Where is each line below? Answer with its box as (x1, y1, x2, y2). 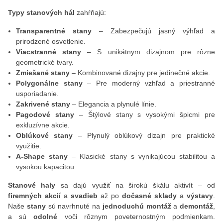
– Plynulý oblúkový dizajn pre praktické (73, 131, 216, 139)
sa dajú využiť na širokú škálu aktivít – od (55, 181, 216, 189)
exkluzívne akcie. (16, 121, 70, 129)
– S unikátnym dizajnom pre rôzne (81, 48, 216, 56)
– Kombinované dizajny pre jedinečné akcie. (70, 69, 210, 77)
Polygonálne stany (16, 79, 83, 87)
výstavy (187, 192, 213, 200)
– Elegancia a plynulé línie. (70, 100, 156, 108)
